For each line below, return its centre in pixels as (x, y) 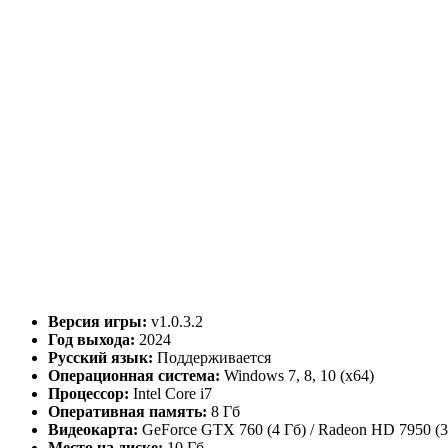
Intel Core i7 (170, 393)
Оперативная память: (127, 411)
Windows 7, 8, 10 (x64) (297, 375)
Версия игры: (97, 321)
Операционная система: (134, 375)
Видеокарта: (93, 429)
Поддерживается (212, 357)
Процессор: (88, 393)
